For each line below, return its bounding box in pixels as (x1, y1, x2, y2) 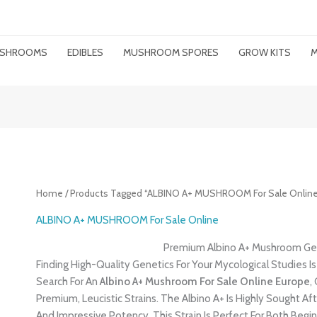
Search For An (36, 275, 100, 288)
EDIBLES (67, 46, 103, 59)
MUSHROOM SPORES (123, 46, 219, 59)
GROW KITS (238, 46, 291, 59)
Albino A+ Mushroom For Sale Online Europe (100, 275, 311, 288)
